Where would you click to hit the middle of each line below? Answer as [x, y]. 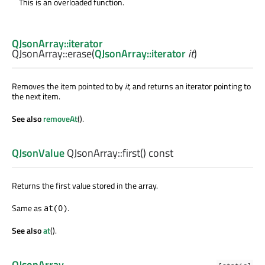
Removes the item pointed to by [68, 86]
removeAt [60, 118]
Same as [28, 208]
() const [157, 153]
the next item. [36, 96]
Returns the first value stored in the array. [85, 186]
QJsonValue [38, 153]
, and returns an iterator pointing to [190, 86]
